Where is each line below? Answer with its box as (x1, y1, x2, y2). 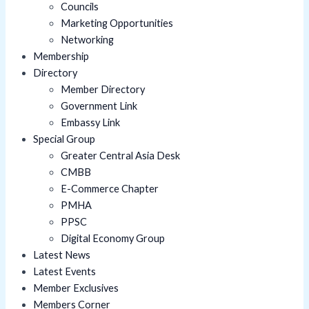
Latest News (33, 249, 90, 261)
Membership (33, 50, 89, 63)
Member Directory (61, 83, 145, 96)
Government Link (61, 100, 137, 112)
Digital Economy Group (61, 232, 165, 245)
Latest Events (33, 266, 96, 278)
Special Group (33, 133, 95, 146)
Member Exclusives (33, 282, 119, 295)
